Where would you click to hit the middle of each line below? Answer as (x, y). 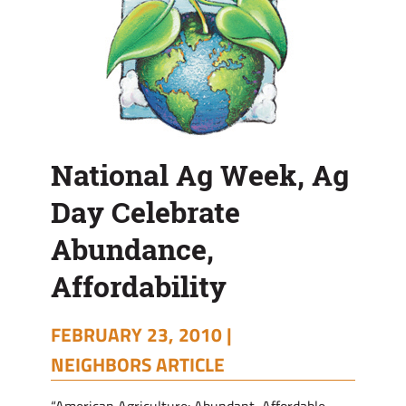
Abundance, (132, 249)
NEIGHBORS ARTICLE (138, 364)
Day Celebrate (145, 212)
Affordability (139, 286)
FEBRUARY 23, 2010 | (141, 334)
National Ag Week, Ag (200, 175)
